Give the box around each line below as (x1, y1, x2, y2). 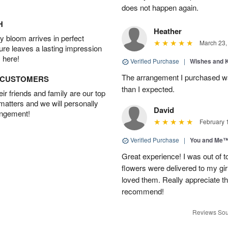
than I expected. (122, 83, 175, 95)
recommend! (122, 186, 164, 197)
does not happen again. (122, 2, 198, 13)
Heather (154, 25, 182, 37)
